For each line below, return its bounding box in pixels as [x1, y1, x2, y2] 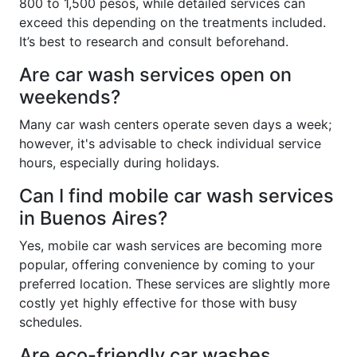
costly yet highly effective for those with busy [19, 294, 297, 311]
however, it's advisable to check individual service [19, 135, 321, 151]
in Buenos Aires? [19, 206, 167, 229]
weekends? [19, 84, 120, 108]
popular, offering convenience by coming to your [19, 256, 315, 273]
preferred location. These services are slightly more [19, 275, 330, 292]
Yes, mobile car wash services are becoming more [19, 237, 322, 253]
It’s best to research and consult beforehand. [19, 33, 288, 49]
